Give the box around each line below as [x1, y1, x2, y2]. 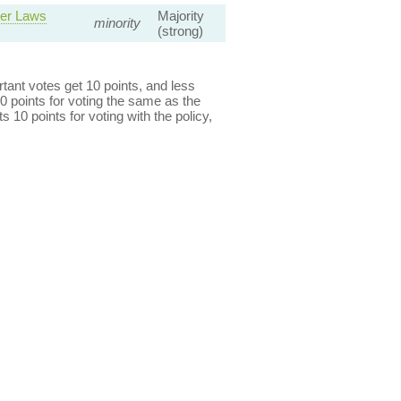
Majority [157, 8, 204, 23]
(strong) [157, 23, 203, 38]
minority [93, 15, 141, 30]
